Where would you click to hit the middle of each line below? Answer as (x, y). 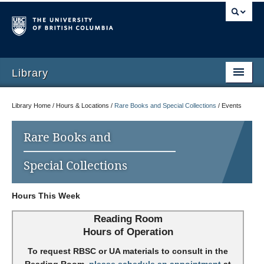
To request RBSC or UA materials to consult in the (128, 251)
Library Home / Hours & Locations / (63, 105)
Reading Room (128, 219)
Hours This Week (46, 196)
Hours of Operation (128, 232)
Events (232, 105)
